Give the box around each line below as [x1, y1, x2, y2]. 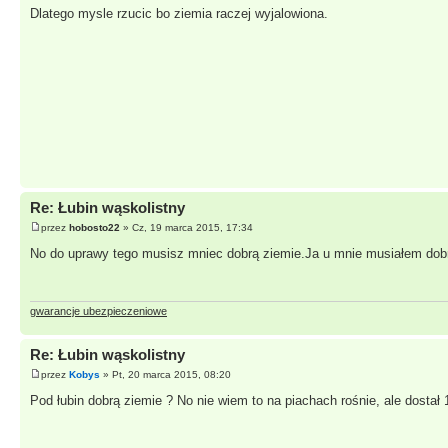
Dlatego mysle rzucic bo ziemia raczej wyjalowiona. [30, 5, 328, 21]
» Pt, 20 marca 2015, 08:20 [100, 368, 231, 380]
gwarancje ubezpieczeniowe [30, 305, 167, 318]
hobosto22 [69, 221, 120, 233]
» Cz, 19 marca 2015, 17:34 [120, 221, 253, 233]
